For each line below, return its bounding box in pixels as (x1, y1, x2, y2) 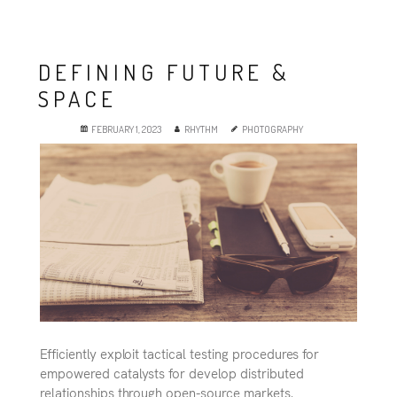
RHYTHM (184, 123, 218, 136)
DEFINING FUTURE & (38, 58, 291, 86)
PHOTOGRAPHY (242, 123, 303, 136)
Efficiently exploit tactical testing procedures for (40, 344, 320, 363)
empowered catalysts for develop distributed (40, 363, 304, 383)
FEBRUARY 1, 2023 (91, 123, 161, 136)
